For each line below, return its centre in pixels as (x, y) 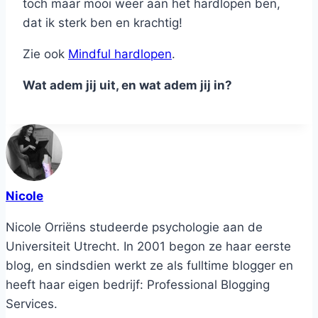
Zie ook (45, 54)
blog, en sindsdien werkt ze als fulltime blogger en (149, 265)
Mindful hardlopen (120, 54)
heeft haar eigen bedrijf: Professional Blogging (138, 284)
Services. (32, 303)
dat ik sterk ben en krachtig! (103, 22)
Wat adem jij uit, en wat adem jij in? (127, 85)
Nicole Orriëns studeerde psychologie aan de (134, 227)
